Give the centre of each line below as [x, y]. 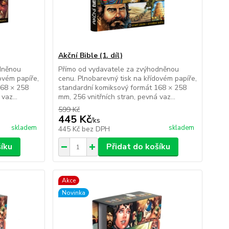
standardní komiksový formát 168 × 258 [122, 88]
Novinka [73, 193]
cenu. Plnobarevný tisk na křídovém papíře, [127, 78]
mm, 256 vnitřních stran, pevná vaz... [117, 97]
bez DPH [96, 129]
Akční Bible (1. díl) [90, 55]
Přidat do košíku [138, 147]
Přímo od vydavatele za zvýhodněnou [118, 69]
